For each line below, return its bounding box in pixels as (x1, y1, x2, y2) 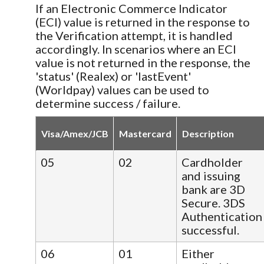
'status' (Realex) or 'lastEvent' (35, 68, 191, 83)
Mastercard (119, 127, 171, 139)
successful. (181, 222, 239, 237)
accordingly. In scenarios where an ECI (35, 41, 236, 56)
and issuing (181, 168, 240, 183)
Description (182, 127, 234, 139)
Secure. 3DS (181, 195, 245, 210)
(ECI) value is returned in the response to (35, 14, 250, 29)
